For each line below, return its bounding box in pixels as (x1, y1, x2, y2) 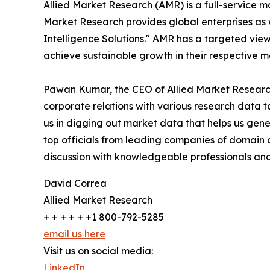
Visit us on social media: (43, 244, 153, 257)
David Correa (43, 177, 107, 189)
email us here (43, 227, 105, 240)
